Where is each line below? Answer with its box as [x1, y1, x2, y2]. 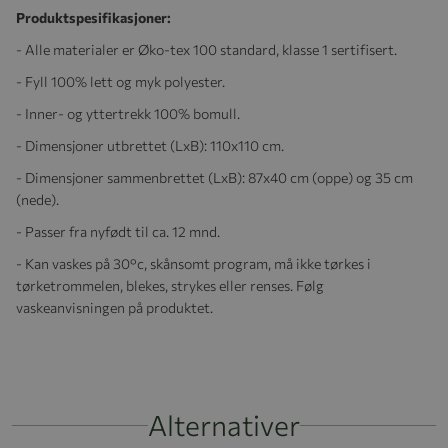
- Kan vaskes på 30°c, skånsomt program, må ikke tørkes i [16, 254, 371, 272]
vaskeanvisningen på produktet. [16, 298, 213, 316]
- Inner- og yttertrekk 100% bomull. [16, 104, 240, 122]
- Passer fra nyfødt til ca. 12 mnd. [16, 222, 220, 240]
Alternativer [148, 407, 300, 442]
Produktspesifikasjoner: [16, 8, 171, 26]
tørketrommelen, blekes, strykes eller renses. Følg [16, 276, 324, 294]
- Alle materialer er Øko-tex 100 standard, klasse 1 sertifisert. [16, 40, 397, 58]
